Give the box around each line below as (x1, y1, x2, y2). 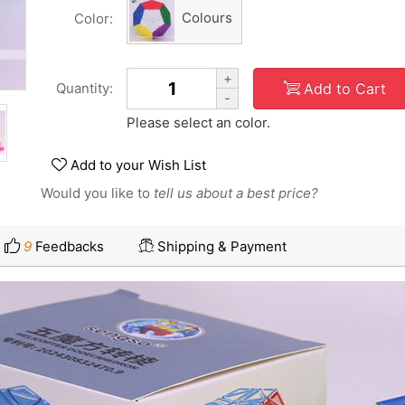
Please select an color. (127, 114, 270, 131)
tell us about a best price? (154, 184, 318, 202)
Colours (182, 9, 232, 27)
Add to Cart (303, 79, 386, 98)
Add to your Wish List (71, 156, 206, 174)
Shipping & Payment (157, 238, 287, 255)
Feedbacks (32, 238, 104, 255)
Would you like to (41, 184, 154, 202)
